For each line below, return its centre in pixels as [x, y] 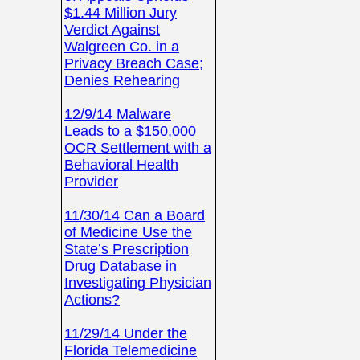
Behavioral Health [121, 165]
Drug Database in [121, 266]
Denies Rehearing [122, 80]
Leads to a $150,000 [130, 131]
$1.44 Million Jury [121, 13]
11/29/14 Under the [126, 333]
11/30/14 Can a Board [135, 215]
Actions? [92, 300]
